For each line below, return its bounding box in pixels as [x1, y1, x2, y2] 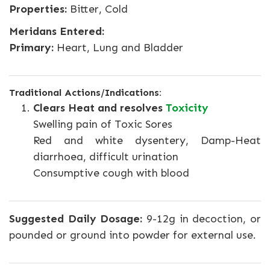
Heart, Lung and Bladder [54, 41, 183, 54]
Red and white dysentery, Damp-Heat [33, 134, 261, 147]
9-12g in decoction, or [142, 212, 262, 225]
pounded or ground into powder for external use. [9, 228, 256, 242]
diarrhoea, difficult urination [33, 150, 178, 163]
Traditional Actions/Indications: [9, 87, 162, 98]
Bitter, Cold [67, 2, 128, 16]
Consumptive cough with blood [33, 166, 189, 180]
